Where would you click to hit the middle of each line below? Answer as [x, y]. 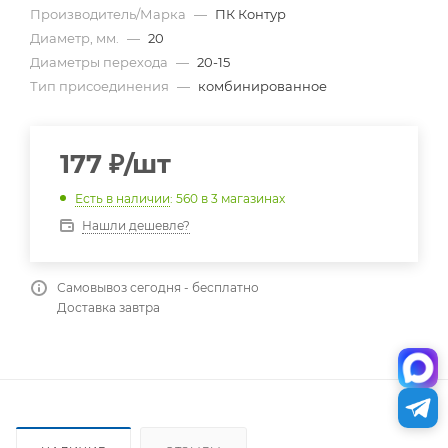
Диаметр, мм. [76, 38]
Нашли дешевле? [136, 225]
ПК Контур [250, 14]
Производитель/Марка [109, 14]
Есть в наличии [122, 198]
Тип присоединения [101, 86]
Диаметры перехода [100, 62]
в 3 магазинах [243, 198]
